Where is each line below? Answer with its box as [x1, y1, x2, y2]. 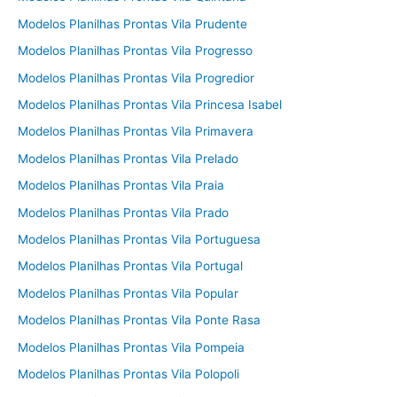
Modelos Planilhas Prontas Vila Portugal [18, 259, 243, 274]
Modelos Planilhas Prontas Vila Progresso [18, 43, 253, 58]
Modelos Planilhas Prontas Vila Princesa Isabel [18, 97, 282, 113]
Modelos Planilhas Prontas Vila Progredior [18, 70, 254, 85]
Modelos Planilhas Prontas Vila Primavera [18, 124, 253, 139]
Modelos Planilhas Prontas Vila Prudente [18, 16, 247, 31]
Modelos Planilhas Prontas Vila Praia [18, 178, 224, 193]
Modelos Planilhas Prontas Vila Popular [18, 285, 238, 300]
